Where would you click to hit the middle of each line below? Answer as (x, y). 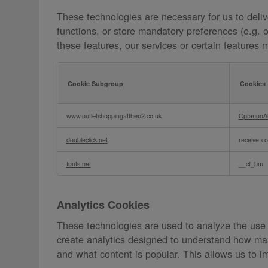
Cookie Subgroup (95, 83)
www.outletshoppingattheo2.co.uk (114, 115)
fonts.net (78, 163)
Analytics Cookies (103, 204)
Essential (78, 111)
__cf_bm (251, 163)
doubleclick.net (87, 139)
